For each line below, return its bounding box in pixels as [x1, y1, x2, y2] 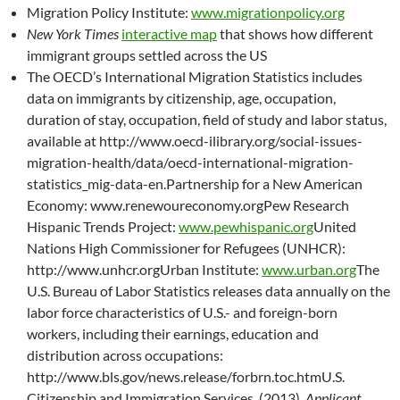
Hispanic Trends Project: [27, 218, 179, 235]
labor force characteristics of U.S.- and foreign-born [27, 304, 337, 321]
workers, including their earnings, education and [27, 325, 319, 342]
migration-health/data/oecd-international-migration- [27, 154, 354, 171]
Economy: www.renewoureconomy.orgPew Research [27, 196, 349, 213]
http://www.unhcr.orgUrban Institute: [27, 261, 262, 278]
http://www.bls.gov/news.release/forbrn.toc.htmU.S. [27, 368, 345, 385]
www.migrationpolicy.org [191, 4, 345, 21]
